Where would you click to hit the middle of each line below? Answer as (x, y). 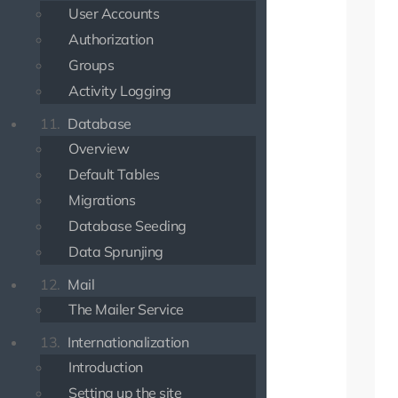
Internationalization (127, 342)
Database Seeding (127, 226)
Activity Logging (120, 91)
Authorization (111, 39)
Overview (99, 148)
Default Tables (114, 174)
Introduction (106, 367)
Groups (92, 65)
